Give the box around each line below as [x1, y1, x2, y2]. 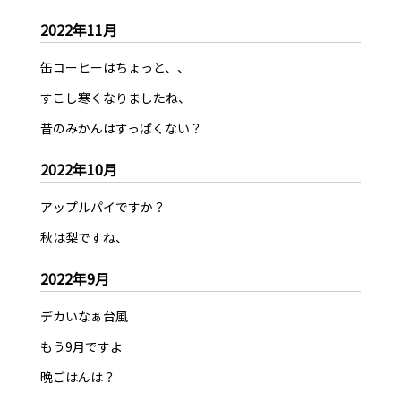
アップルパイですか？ [39, 198, 166, 217]
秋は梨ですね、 [39, 228, 128, 247]
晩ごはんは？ [39, 368, 115, 387]
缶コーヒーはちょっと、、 [39, 58, 190, 77]
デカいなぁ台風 [39, 307, 128, 326]
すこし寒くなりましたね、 [39, 89, 191, 107]
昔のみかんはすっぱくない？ [39, 119, 202, 138]
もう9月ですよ [39, 337, 123, 356]
